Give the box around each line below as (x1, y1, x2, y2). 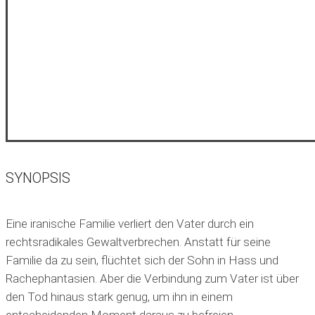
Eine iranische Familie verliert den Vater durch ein (6, 216, 254, 231)
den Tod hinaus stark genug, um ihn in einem (6, 289, 233, 304)
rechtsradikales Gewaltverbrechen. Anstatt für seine (6, 234, 271, 249)
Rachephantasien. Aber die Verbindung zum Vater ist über (6, 271, 299, 285)
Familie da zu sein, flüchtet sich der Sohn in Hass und (6, 252, 278, 267)
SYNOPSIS (6, 169, 70, 187)
